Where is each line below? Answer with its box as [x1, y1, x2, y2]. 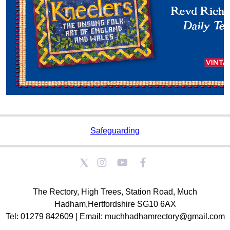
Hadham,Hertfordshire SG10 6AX [54, 200, 176, 208]
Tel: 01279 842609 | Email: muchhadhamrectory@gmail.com [5, 212, 225, 221]
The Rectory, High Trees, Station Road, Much [33, 187, 197, 196]
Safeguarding [90, 126, 140, 135]
